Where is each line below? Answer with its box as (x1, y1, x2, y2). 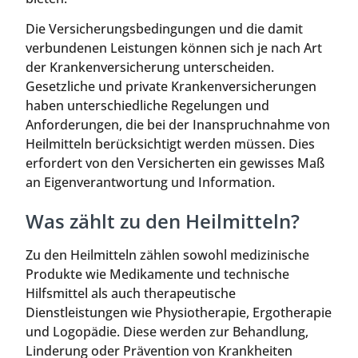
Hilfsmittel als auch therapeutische (26, 284, 236, 302)
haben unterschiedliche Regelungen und (26, 97, 269, 115)
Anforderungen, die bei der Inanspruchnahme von (26, 116, 330, 134)
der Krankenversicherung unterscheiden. (26, 58, 274, 77)
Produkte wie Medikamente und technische (26, 265, 289, 283)
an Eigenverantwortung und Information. (26, 173, 275, 192)
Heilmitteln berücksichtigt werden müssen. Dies (26, 135, 315, 153)
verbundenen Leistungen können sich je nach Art (26, 39, 322, 58)
